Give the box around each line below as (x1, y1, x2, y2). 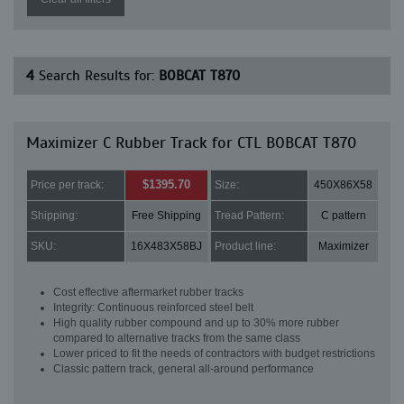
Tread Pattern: (215, 209, 284, 222)
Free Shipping (132, 209, 201, 222)
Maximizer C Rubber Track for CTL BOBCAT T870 (26, 133, 356, 152)
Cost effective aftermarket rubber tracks (53, 286, 243, 298)
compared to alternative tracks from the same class (53, 332, 300, 344)
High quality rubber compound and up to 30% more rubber (53, 317, 339, 329)
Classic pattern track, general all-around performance (53, 363, 314, 375)
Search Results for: (34, 67, 159, 85)
